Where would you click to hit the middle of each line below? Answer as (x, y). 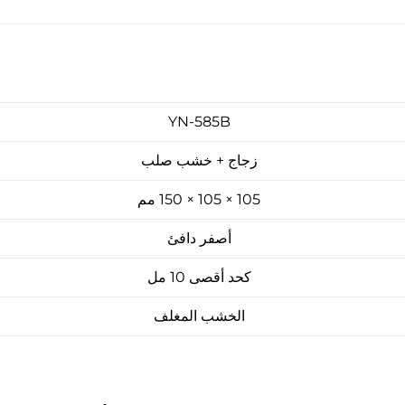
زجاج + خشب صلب (199, 160)
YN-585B (199, 122)
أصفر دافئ (199, 238)
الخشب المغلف (199, 316)
